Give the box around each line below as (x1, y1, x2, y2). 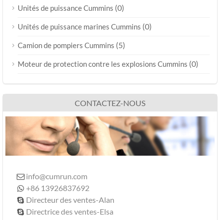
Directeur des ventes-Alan (26, 194, 115, 204)
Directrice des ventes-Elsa (26, 206, 114, 216)
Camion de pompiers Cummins (18, 40, 114, 50)
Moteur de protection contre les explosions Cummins (18, 59, 188, 68)
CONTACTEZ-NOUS (75, 98, 145, 108)
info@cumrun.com (26, 171, 88, 181)
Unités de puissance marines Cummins (18, 22, 141, 31)
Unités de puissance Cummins (18, 3, 113, 12)
